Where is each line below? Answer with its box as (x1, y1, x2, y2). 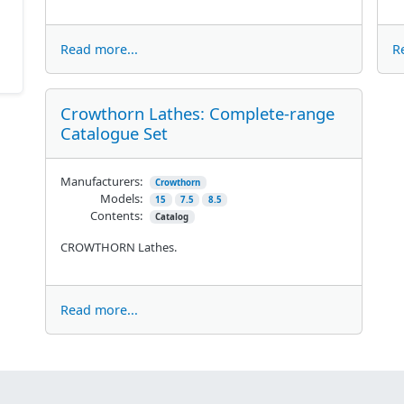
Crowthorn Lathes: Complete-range (60, 101, 335, 124)
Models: (99, 189, 142, 207)
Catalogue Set (60, 121, 168, 144)
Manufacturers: (60, 172, 142, 189)
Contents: (89, 207, 142, 224)
